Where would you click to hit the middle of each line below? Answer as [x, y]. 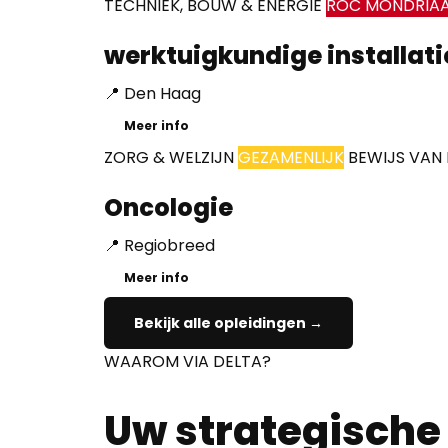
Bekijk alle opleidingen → [228, 323]
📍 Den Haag [152, 94]
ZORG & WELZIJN [169, 158]
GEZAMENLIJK [291, 158]
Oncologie [168, 208]
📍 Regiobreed [159, 246]
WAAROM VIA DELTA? [187, 362]
